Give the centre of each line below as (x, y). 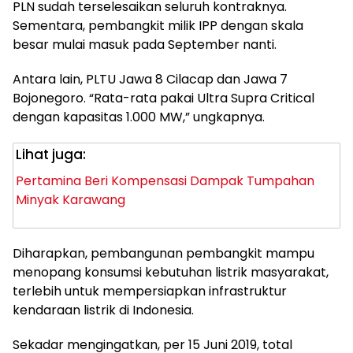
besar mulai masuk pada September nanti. (145, 45)
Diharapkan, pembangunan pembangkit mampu (163, 253)
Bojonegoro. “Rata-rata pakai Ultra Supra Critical (163, 98)
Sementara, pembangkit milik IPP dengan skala (158, 26)
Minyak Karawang (71, 200)
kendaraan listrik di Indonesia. (103, 310)
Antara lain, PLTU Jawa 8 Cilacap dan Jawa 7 (150, 79)
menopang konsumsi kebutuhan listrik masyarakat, (171, 272)
